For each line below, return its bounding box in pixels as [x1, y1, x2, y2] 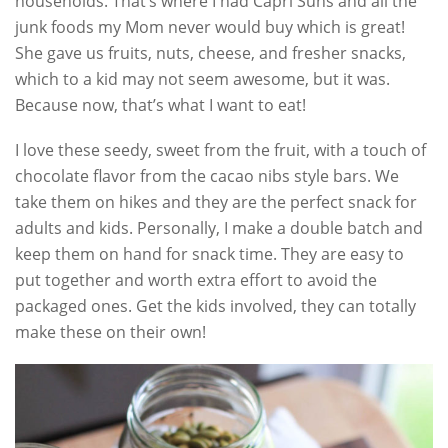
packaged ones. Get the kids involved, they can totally [15, 294, 416, 317]
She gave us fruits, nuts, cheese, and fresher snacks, [15, 41, 406, 64]
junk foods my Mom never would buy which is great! [15, 15, 405, 38]
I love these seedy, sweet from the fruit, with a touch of [15, 138, 426, 161]
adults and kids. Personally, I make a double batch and [15, 216, 423, 239]
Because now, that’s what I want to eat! [15, 93, 306, 116]
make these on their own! [15, 320, 206, 343]
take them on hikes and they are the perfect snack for [15, 190, 417, 213]
